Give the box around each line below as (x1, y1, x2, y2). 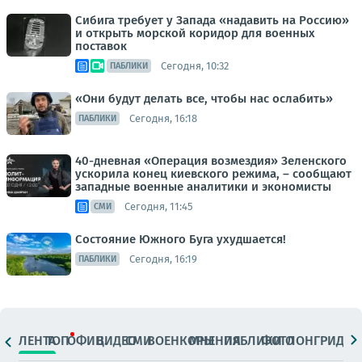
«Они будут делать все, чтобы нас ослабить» (75, 91, 333, 106)
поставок (75, 39, 127, 53)
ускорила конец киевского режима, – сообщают (75, 166, 351, 181)
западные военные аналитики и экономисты (75, 179, 331, 194)
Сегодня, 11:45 (124, 200, 193, 213)
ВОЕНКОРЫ (147, 332, 215, 348)
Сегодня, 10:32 (161, 59, 229, 72)
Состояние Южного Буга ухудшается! (75, 232, 286, 246)
